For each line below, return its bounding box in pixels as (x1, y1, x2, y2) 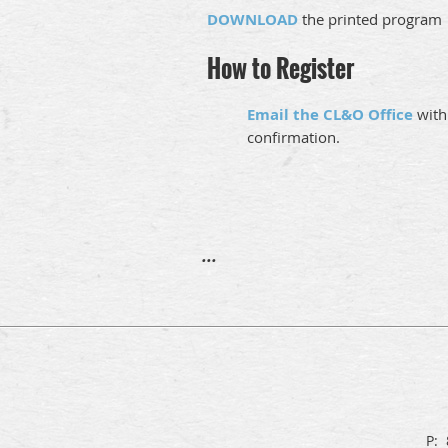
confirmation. (247, 127, 340, 148)
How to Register (207, 50, 354, 87)
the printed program (298, 9, 442, 30)
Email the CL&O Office (247, 104, 413, 126)
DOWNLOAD (207, 9, 298, 31)
